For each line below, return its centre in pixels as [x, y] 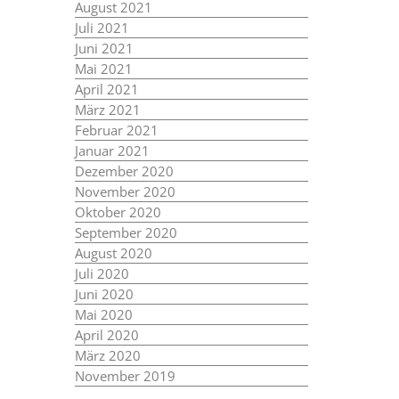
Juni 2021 [104, 48]
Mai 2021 [103, 69]
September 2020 [126, 232]
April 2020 [106, 335]
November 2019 [125, 376]
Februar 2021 [116, 130]
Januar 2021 [112, 151]
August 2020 [113, 253]
